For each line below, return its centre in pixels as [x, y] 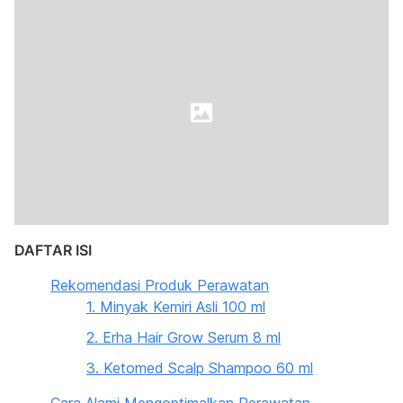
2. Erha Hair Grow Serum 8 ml [184, 337]
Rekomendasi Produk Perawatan [160, 285]
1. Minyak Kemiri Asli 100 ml [176, 307]
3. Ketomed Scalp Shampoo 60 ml [200, 368]
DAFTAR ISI [53, 250]
